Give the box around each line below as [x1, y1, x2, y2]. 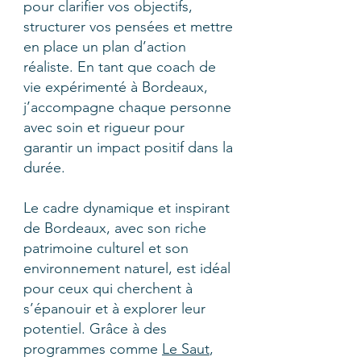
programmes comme [23, 340, 162, 358]
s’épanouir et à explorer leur [23, 300, 205, 317]
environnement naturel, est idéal [23, 259, 230, 277]
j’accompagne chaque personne [23, 98, 231, 116]
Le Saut [162, 340, 210, 358]
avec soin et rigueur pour [23, 118, 185, 136]
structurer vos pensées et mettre [23, 18, 233, 35]
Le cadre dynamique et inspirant [23, 199, 230, 217]
